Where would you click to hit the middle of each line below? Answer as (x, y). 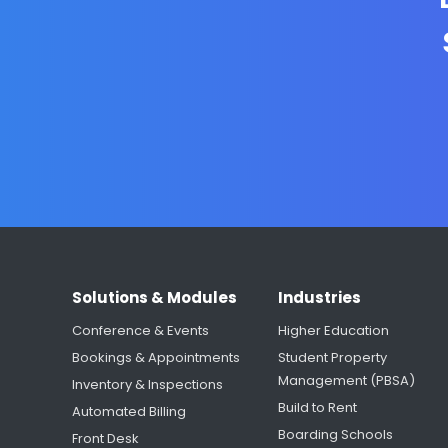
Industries (320, 298)
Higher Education (334, 331)
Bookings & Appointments (156, 358)
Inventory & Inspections (147, 385)
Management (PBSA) (347, 381)
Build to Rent (318, 408)
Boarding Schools (336, 435)
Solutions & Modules (154, 298)
